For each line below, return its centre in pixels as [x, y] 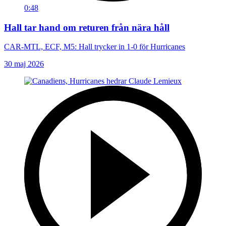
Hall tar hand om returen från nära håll [87, 27]
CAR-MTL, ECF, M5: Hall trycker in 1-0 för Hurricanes [95, 47]
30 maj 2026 [24, 64]
